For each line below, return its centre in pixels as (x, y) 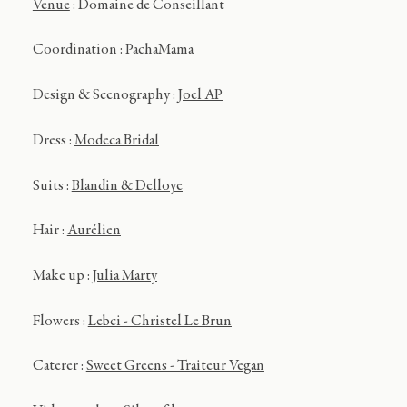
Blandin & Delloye (127, 186)
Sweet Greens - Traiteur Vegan (175, 367)
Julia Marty (124, 277)
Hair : (50, 232)
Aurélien (94, 232)
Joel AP (200, 96)
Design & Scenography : (105, 96)
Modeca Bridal (116, 141)
